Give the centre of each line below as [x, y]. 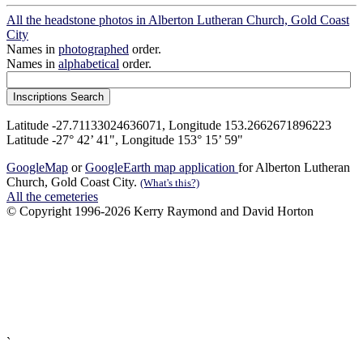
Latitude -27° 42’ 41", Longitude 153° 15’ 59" [125, 140]
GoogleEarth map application [162, 168]
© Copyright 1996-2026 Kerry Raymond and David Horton [160, 211]
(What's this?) [170, 183]
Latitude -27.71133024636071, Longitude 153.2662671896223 [169, 126]
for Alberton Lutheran [294, 168]
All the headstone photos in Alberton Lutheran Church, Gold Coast [178, 20]
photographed [94, 49]
